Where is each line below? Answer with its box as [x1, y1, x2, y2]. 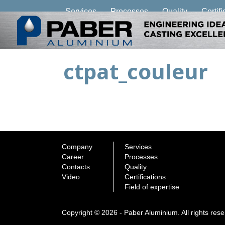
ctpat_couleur [63, 57, 208, 85]
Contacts [62, 163, 90, 171]
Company [62, 143, 92, 151]
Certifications [124, 173, 166, 181]
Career [62, 153, 84, 161]
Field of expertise [124, 183, 179, 191]
